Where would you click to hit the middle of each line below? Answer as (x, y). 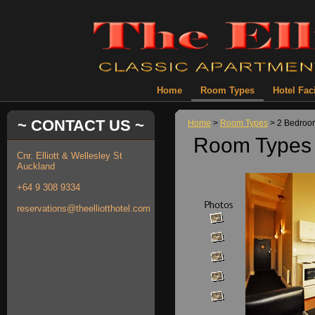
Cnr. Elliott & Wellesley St (70, 156)
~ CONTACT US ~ (81, 126)
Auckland (36, 166)
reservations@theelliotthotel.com (84, 208)
